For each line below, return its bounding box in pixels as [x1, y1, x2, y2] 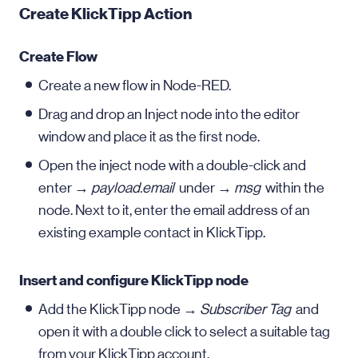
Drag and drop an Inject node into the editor [38, 106, 300, 122]
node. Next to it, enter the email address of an [38, 202, 310, 218]
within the [261, 180, 324, 196]
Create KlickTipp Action [19, 4, 192, 23]
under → [179, 180, 234, 196]
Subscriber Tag [200, 301, 296, 317]
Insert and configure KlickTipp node [19, 272, 249, 289]
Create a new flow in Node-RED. [38, 78, 231, 93]
